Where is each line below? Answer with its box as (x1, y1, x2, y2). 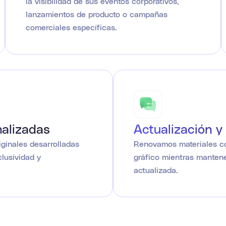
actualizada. (134, 165, 178, 175)
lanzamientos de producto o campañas (26, 9, 167, 19)
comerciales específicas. (26, 22, 117, 32)
